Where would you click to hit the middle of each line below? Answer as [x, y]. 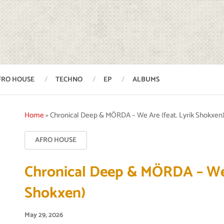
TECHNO [69, 80]
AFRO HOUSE [56, 140]
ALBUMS [146, 80]
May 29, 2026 [44, 215]
